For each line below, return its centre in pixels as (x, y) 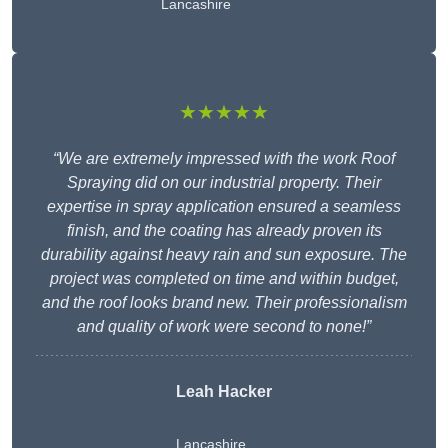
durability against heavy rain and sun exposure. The (224, 255)
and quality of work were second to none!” (224, 327)
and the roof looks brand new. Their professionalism (224, 303)
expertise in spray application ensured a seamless (224, 207)
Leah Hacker (224, 392)
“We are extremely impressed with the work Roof (224, 159)
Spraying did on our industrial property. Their (224, 183)
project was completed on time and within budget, (224, 279)
